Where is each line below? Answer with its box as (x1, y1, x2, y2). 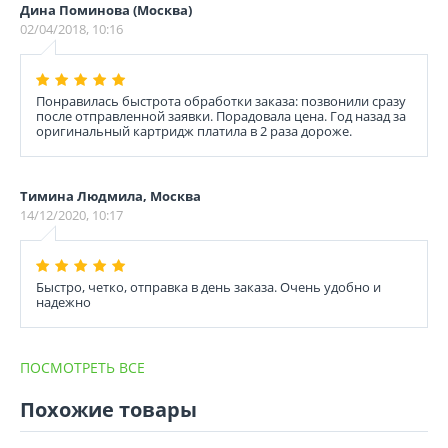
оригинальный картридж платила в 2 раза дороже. (36, 122, 352, 140)
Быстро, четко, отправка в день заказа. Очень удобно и (36, 278, 381, 296)
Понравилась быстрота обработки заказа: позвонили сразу (36, 92, 406, 110)
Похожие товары (20, 396, 197, 423)
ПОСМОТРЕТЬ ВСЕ (20, 358, 145, 377)
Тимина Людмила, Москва (20, 187, 201, 205)
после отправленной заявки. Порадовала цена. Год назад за (36, 107, 406, 125)
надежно (36, 293, 91, 311)
